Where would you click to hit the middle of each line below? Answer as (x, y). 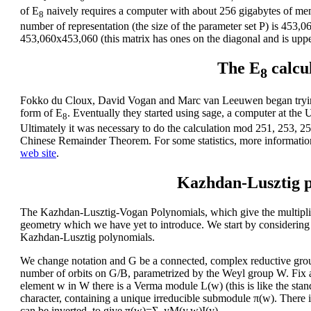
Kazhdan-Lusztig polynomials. (87, 237)
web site (38, 153)
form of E (41, 113)
